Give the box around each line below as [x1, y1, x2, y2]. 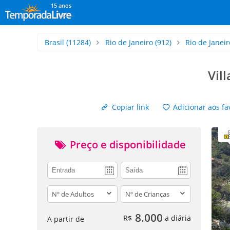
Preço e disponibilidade [67, 138, 186, 151]
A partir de [47, 214, 84, 224]
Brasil [45, 37, 64, 47]
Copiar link [109, 102, 149, 112]
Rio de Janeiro [105, 37, 153, 47]
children [120, 185, 151, 196]
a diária [163, 213, 191, 223]
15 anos [51, 2, 71, 9]
